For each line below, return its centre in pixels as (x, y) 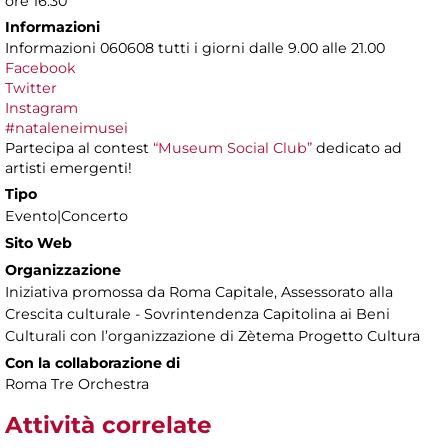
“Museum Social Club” (232, 148)
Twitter (31, 88)
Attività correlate (108, 425)
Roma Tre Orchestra (77, 384)
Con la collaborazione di (92, 363)
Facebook (40, 68)
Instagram (41, 108)
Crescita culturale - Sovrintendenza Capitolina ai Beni (197, 314)
